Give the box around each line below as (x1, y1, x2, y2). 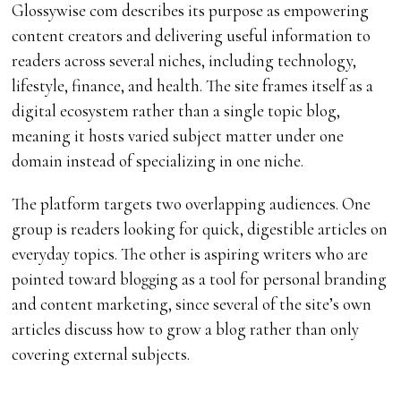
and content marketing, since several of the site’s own (12, 293, 372, 314)
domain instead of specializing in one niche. (12, 149, 304, 171)
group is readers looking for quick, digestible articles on (12, 218, 388, 239)
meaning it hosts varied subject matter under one (12, 124, 345, 146)
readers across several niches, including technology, (12, 49, 357, 71)
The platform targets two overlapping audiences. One (12, 192, 371, 214)
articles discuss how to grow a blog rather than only (12, 318, 360, 339)
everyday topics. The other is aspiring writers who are (12, 243, 369, 264)
